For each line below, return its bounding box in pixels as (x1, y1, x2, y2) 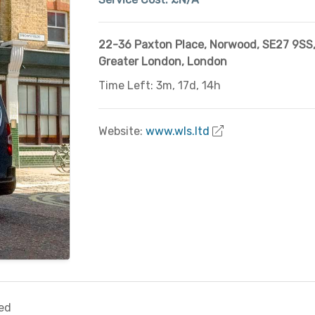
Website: (98, 124, 146, 138)
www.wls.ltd (145, 124, 210, 138)
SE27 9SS (262, 38, 313, 51)
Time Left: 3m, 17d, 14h (98, 79, 221, 92)
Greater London (98, 55, 181, 68)
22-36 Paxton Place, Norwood (98, 38, 257, 51)
